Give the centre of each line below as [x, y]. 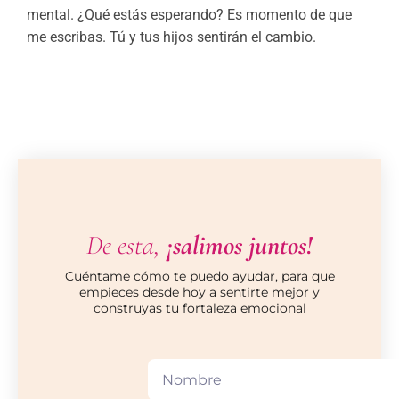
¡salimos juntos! [236, 246]
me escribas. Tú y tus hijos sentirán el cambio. [171, 37]
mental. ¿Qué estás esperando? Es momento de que [189, 15]
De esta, [123, 246]
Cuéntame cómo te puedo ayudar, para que [199, 277]
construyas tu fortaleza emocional [199, 309]
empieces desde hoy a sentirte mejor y [199, 293]
